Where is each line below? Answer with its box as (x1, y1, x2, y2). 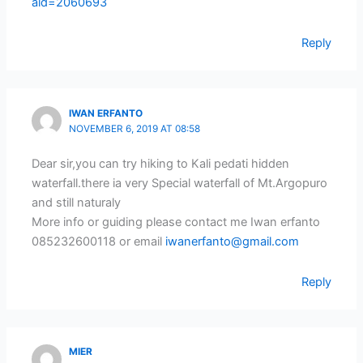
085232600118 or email (32, 234, 166, 250)
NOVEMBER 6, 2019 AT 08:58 (69, 122, 201, 135)
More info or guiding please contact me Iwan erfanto (32, 215, 321, 230)
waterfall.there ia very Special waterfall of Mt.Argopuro (32, 176, 328, 191)
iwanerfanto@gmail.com (165, 234, 300, 250)
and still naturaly (32, 195, 122, 211)
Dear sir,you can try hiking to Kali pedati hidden (32, 156, 290, 172)
